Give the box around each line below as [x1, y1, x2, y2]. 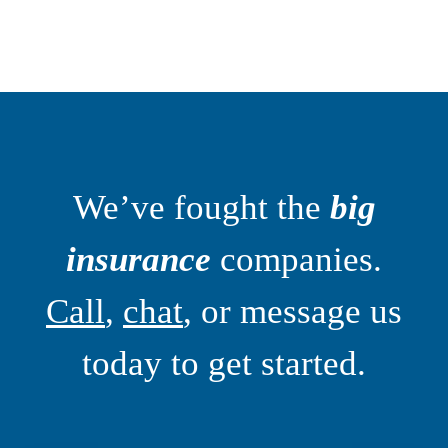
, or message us [183, 291, 402, 331]
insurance [66, 239, 211, 279]
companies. [211, 239, 382, 279]
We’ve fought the [72, 187, 330, 227]
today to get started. [82, 343, 366, 383]
